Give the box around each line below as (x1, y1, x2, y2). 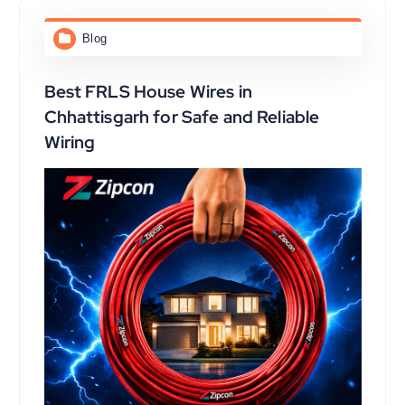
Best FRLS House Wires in (43, 80, 252, 104)
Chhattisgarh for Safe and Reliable (43, 105, 320, 129)
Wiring (43, 130, 96, 155)
